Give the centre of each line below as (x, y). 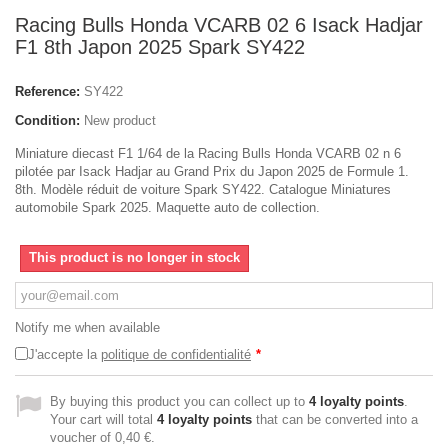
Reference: (47, 91)
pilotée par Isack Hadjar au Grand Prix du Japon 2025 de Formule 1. (212, 171)
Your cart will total (103, 419)
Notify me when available (87, 327)
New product (120, 120)
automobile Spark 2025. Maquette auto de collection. (167, 207)
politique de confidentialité (176, 354)
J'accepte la (64, 354)
